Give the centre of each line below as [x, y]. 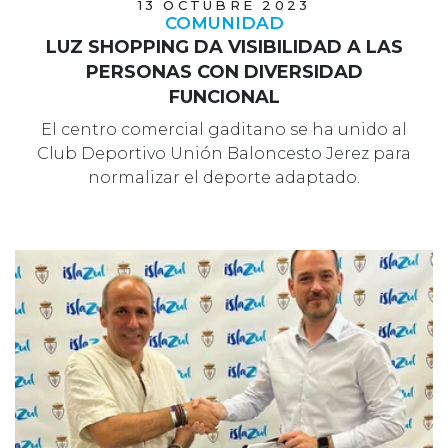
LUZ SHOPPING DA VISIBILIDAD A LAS [224, 46]
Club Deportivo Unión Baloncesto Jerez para [224, 153]
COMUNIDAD [224, 22]
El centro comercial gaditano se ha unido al [224, 129]
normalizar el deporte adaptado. [224, 177]
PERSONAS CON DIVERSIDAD [224, 71]
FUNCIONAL [224, 96]
